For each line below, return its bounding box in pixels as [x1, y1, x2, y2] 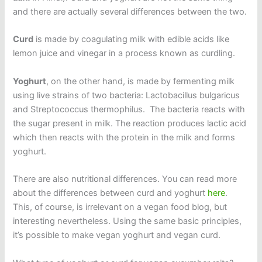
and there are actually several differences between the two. [13, 6, 247, 18]
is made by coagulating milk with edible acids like [33, 34, 230, 45]
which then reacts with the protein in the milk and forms [13, 132, 236, 143]
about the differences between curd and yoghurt [13, 188, 208, 199]
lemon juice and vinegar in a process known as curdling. [13, 48, 238, 59]
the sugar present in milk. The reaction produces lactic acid [13, 118, 247, 129]
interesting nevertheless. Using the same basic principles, [13, 216, 242, 227]
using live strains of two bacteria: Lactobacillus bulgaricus [13, 89, 240, 101]
